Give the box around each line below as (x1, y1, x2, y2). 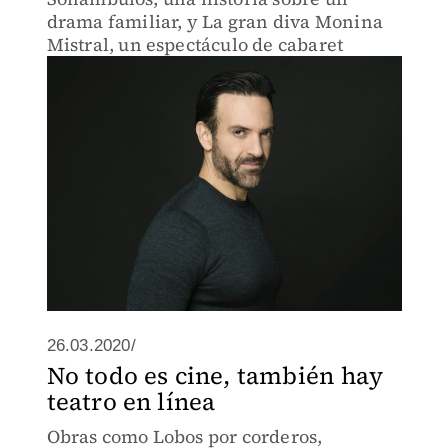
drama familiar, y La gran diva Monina (46, 9, 383, 34)
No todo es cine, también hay (46, 359, 384, 392)
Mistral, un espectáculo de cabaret (46, 32, 344, 57)
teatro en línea (46, 385, 216, 418)
